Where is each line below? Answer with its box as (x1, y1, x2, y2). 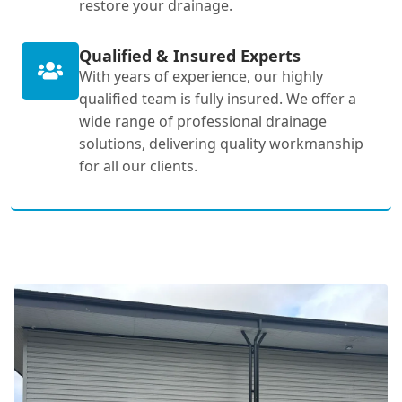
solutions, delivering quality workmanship (79, 133, 363, 153)
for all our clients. (79, 155, 197, 176)
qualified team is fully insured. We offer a (79, 88, 356, 109)
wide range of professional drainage (79, 110, 327, 131)
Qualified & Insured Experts (79, 44, 301, 66)
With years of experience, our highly (79, 66, 323, 86)
